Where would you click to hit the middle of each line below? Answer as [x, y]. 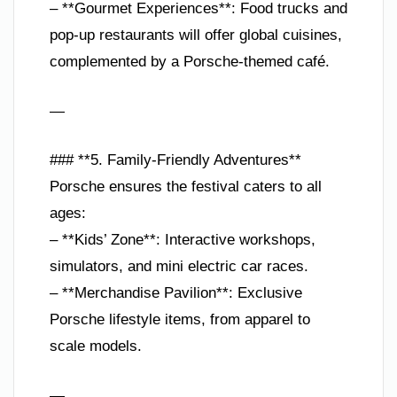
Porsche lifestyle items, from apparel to [180, 319]
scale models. [96, 346]
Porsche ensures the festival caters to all [186, 187]
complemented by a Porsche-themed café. [190, 62]
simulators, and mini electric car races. [179, 266]
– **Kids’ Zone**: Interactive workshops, [183, 240]
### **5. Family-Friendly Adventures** [175, 160]
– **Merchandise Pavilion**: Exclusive [176, 293]
